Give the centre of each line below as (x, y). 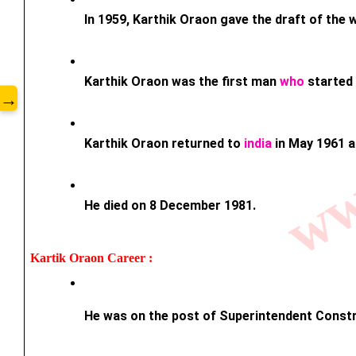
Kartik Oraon (68, 257)
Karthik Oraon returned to (164, 143)
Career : (131, 257)
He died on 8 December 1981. (170, 205)
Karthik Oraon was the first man (182, 81)
